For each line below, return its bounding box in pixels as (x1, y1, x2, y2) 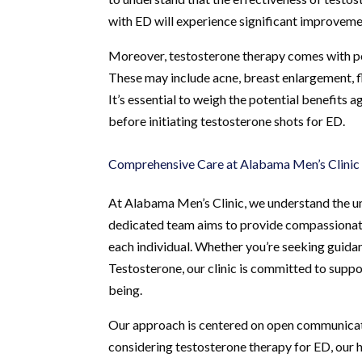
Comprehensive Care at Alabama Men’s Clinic (108, 155, 360, 171)
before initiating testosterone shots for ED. (108, 112, 346, 128)
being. (108, 281, 143, 297)
